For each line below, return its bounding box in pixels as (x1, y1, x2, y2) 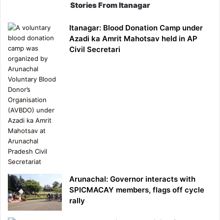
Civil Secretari (69, 44, 120, 54)
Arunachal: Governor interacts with (69, 174, 195, 184)
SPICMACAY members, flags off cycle (69, 185, 204, 194)
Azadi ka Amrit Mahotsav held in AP (69, 33, 197, 43)
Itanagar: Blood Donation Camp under (69, 23, 203, 32)
